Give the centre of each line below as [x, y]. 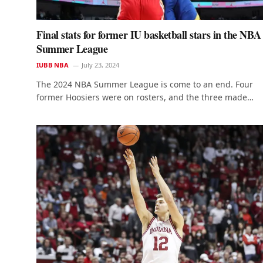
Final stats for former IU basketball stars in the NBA [149, 35]
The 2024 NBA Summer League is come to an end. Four [145, 85]
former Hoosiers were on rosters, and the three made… [145, 97]
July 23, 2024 [100, 65]
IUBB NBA [53, 65]
